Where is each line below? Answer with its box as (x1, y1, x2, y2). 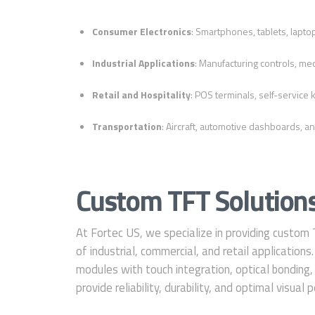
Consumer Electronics (91, 24, 191, 39)
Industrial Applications (91, 56, 195, 71)
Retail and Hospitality (91, 87, 191, 103)
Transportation (91, 119, 162, 134)
